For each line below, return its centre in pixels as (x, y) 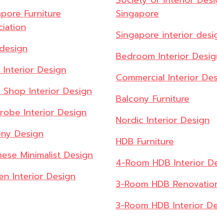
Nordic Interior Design (163, 120)
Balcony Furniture (153, 99)
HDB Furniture (145, 142)
